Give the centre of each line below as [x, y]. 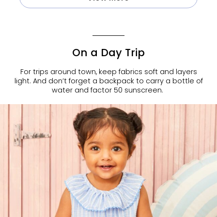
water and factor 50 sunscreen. [108, 90]
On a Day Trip [108, 52]
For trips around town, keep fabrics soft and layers [108, 72]
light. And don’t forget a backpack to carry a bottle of [108, 81]
